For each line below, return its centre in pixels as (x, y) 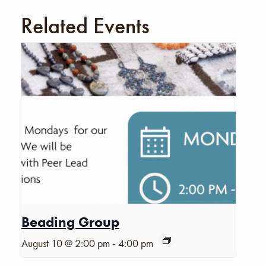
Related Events (85, 25)
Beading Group (70, 221)
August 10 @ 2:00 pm (66, 243)
